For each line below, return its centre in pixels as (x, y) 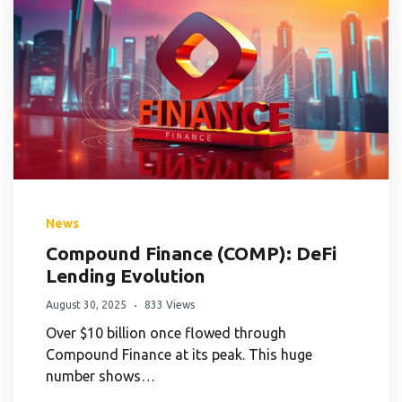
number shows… (100, 376)
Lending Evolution (126, 275)
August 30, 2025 (86, 304)
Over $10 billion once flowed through (166, 332)
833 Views (170, 304)
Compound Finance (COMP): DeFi (191, 253)
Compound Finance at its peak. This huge (179, 354)
